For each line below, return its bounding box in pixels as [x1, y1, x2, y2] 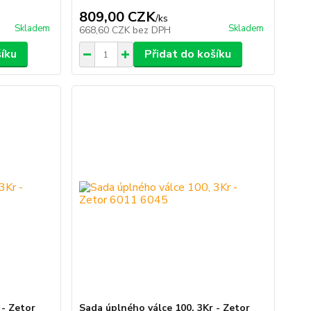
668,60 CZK [78, 24, 133, 37]
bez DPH [132, 24, 171, 37]
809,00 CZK [78, 8, 155, 27]
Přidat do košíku [144, 47, 231, 62]
